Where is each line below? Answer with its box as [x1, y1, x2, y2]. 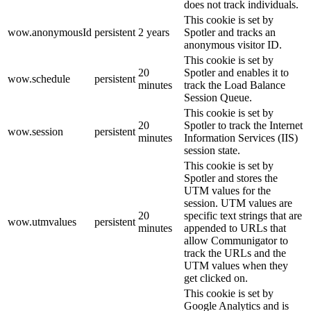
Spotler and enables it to [184, 67, 289, 79]
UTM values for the [184, 185, 271, 197]
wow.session [8, 126, 63, 138]
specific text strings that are [184, 210, 302, 222]
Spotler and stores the [184, 172, 278, 185]
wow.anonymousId [8, 26, 92, 39]
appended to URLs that [184, 222, 286, 235]
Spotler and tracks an [184, 26, 276, 39]
